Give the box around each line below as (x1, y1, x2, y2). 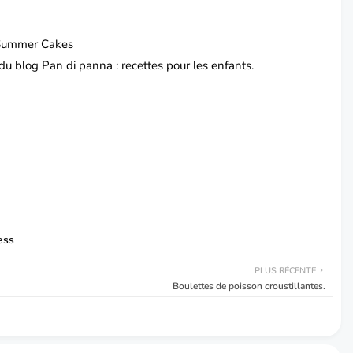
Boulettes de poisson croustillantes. (173, 280, 326, 293)
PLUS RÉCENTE (255, 265, 317, 277)
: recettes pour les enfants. (113, 58, 255, 74)
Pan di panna (42, 58, 113, 74)
